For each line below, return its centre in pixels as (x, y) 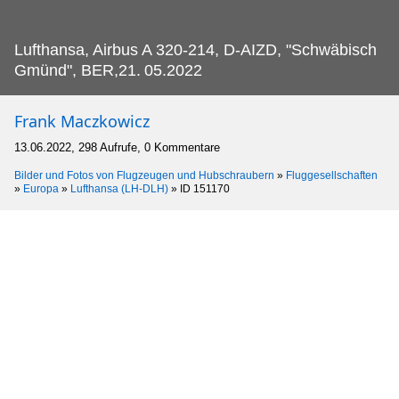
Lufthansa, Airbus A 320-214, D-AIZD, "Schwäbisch (195, 49)
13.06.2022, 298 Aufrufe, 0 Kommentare (117, 147)
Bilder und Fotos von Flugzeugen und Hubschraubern (144, 175)
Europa (41, 188)
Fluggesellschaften (332, 175)
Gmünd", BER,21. (77, 70)
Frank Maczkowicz (82, 121)
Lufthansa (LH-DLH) (119, 188)
